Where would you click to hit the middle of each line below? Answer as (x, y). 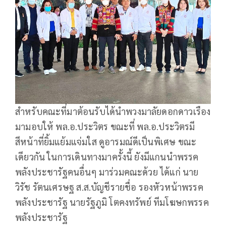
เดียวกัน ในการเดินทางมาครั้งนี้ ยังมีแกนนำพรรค (107, 157)
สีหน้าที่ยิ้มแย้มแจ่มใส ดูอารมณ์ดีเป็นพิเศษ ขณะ (106, 142)
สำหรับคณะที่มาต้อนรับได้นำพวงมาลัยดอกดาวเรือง (113, 111)
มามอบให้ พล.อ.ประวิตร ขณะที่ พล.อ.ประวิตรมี (105, 127)
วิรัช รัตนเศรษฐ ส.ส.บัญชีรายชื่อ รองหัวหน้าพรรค (109, 187)
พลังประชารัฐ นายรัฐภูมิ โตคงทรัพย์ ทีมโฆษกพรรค (112, 202)
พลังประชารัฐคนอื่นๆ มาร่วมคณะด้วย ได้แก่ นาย (107, 172)
